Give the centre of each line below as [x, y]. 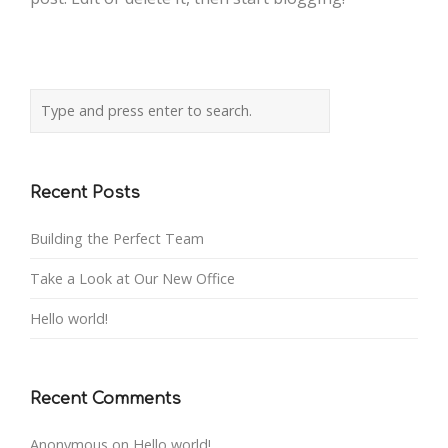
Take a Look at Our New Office [132, 279]
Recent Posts [85, 193]
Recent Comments [105, 399]
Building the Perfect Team [117, 239]
